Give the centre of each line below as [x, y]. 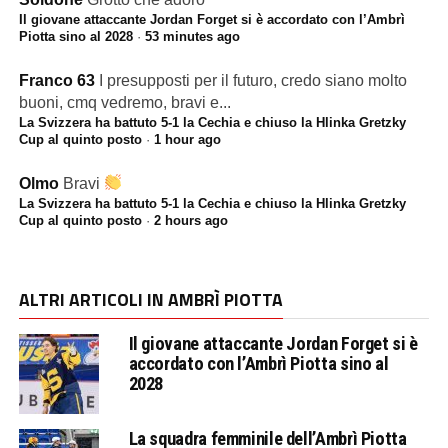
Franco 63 [56, 80]
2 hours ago [190, 220]
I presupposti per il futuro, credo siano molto [252, 80]
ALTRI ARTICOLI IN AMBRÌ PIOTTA [150, 299]
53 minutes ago [192, 36]
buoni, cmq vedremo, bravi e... [124, 102]
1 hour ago [187, 139]
